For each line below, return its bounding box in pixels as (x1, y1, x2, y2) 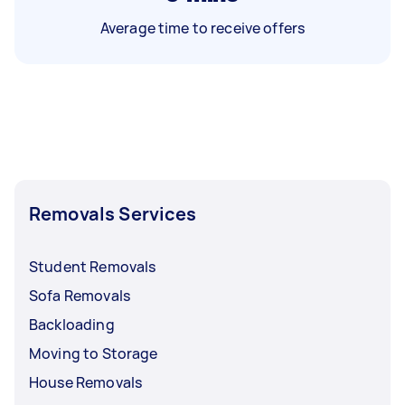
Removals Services (29, 201, 197, 226)
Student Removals (29, 256, 156, 277)
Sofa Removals (29, 285, 130, 306)
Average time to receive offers (99, 17, 306, 38)
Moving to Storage (29, 343, 158, 363)
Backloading (29, 314, 115, 334)
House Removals (29, 372, 143, 392)
